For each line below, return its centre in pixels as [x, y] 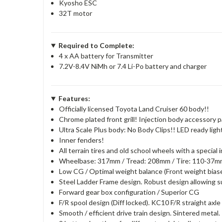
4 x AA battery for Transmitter [106, 56]
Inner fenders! [82, 140]
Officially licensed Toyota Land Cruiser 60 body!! [134, 109]
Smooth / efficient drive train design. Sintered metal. [140, 213]
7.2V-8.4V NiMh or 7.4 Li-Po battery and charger [133, 66]
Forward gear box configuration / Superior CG [129, 192]
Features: [74, 98]
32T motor [76, 13]
